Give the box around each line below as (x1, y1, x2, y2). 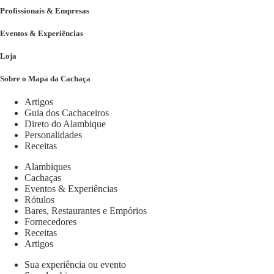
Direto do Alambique (24, 119, 106, 130)
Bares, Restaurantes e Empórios (24, 206, 147, 217)
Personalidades (24, 130, 82, 141)
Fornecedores (24, 217, 76, 228)
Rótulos (24, 194, 54, 206)
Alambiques (24, 161, 71, 172)
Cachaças (24, 172, 61, 183)
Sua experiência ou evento (24, 259, 126, 270)
